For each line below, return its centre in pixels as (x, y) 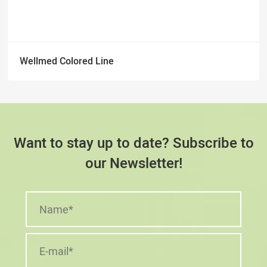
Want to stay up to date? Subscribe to (133, 143)
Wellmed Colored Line (67, 61)
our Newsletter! (133, 164)
